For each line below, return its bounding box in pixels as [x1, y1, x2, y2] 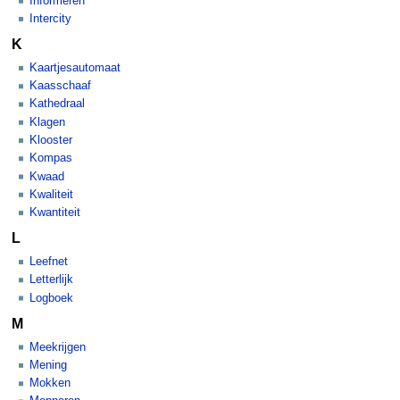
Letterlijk [29, 273, 73, 287]
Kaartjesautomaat [29, 61, 121, 74]
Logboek [29, 291, 73, 304]
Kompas [29, 152, 72, 165]
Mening [29, 358, 67, 371]
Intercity [29, 12, 71, 25]
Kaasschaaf [29, 79, 91, 93]
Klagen [29, 115, 65, 129]
